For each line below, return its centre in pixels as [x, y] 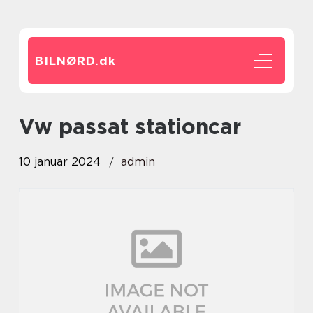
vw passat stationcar [138, 126]
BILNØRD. [67, 61]
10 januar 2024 [60, 162]
